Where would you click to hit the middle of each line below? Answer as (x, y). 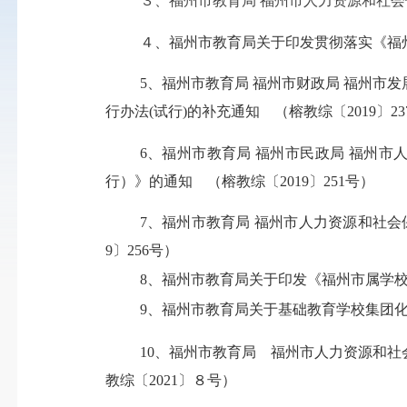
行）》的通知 (155, 181)
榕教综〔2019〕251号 (291, 181)
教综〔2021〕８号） (171, 380)
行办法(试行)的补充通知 (183, 112)
